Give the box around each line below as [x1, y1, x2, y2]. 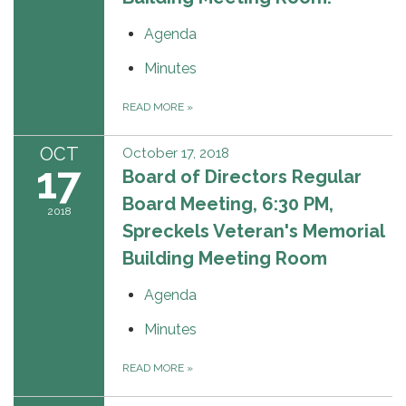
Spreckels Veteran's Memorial [122, 219, 384, 242]
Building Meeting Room [122, 246, 327, 269]
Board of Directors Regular [122, 165, 362, 188]
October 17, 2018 [122, 144, 229, 161]
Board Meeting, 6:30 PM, [122, 192, 333, 215]
